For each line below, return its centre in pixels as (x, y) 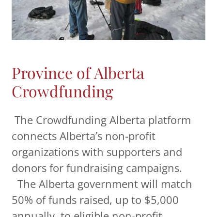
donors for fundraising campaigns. (97, 168)
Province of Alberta (78, 73)
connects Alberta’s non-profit (84, 136)
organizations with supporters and (97, 152)
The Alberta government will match (102, 184)
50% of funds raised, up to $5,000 (95, 200)
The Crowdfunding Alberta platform (101, 120)
